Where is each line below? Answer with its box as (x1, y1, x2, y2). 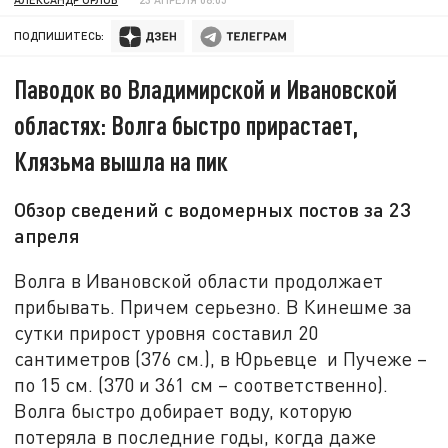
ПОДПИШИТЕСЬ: (14, 29, 105, 43)
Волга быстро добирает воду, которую (14, 398, 353, 422)
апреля (14, 223, 81, 248)
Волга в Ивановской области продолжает (14, 268, 384, 292)
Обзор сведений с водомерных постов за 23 (14, 197, 412, 222)
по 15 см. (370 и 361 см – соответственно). (14, 372, 389, 396)
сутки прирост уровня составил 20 (14, 320, 319, 344)
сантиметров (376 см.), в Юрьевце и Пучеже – (14, 346, 428, 370)
